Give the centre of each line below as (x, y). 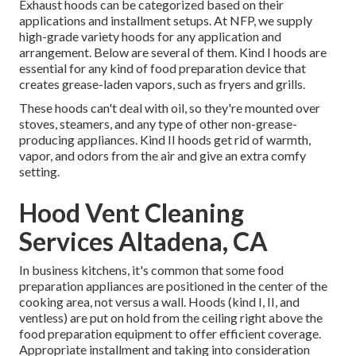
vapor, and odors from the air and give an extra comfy (163, 156)
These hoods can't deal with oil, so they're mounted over (170, 108)
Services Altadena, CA (143, 242)
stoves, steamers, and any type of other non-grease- (158, 124)
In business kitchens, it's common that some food (151, 270)
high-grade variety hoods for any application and (150, 37)
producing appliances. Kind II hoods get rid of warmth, (165, 140)
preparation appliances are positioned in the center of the (173, 286)
